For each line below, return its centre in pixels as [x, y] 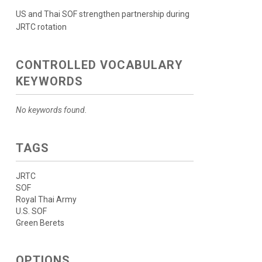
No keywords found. [51, 110]
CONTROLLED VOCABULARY [99, 65]
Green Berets [40, 223]
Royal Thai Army [46, 200]
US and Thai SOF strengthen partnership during [102, 14]
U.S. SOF [31, 211]
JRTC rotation [41, 27]
